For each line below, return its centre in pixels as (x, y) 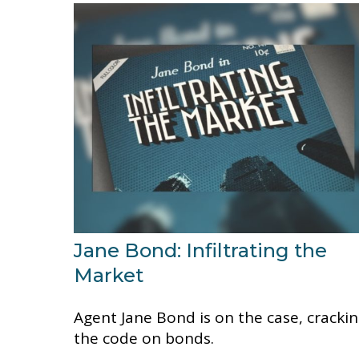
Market (109, 275)
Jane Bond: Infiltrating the (200, 250)
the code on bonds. (144, 338)
